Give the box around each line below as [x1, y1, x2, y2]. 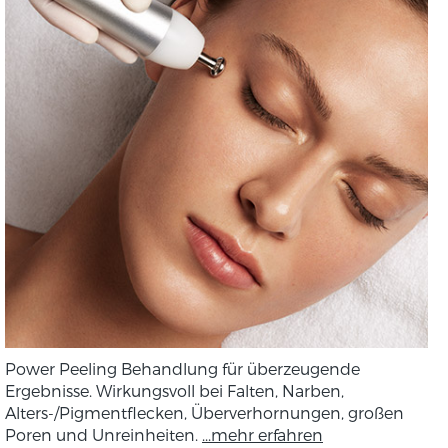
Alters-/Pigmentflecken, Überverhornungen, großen [5, 402, 404, 422]
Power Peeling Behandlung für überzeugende [5, 358, 360, 378]
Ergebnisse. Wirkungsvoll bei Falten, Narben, [5, 380, 344, 400]
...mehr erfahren [202, 424, 323, 444]
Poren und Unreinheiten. [5, 424, 202, 444]
